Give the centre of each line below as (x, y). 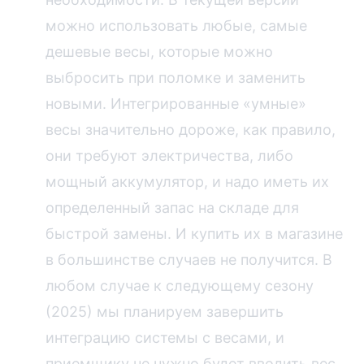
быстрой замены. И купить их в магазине (194, 233)
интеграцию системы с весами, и (165, 337)
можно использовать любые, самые (176, 25)
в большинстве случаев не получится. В (189, 259)
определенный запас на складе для (172, 207)
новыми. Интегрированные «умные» (176, 103)
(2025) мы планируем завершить (165, 311)
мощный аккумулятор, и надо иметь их (187, 181)
